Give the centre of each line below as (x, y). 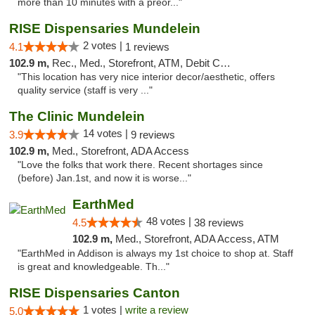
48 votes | (170, 221)
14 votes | (107, 133)
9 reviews (153, 135)
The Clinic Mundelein (77, 116)
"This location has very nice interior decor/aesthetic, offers (146, 77)
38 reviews (219, 223)
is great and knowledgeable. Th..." (94, 267)
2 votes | (104, 45)
